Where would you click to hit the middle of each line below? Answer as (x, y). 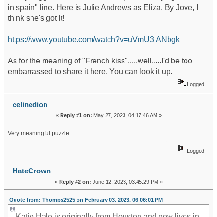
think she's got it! (36, 18)
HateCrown (31, 171)
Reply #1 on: (76, 116)
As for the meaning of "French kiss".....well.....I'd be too (100, 61)
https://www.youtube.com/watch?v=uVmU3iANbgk (93, 39)
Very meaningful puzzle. (39, 133)
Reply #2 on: (75, 182)
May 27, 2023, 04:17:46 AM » (127, 116)
